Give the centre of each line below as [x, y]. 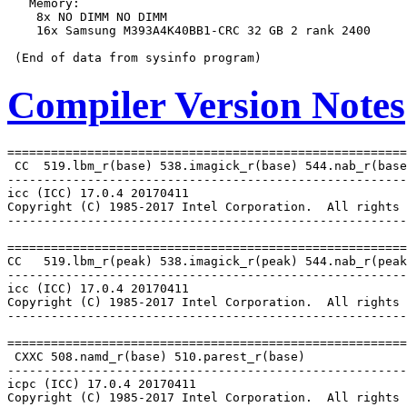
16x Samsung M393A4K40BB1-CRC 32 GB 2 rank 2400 [189, 31]
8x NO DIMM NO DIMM [87, 17]
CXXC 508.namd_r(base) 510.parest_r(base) [156, 357]
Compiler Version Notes [206, 105]
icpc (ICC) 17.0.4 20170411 [102, 384]
